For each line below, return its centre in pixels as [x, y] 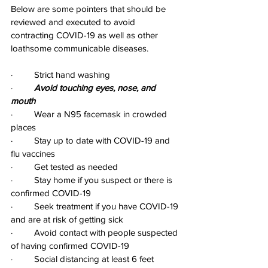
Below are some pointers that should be [89, 8]
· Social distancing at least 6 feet [82, 258]
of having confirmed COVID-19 [70, 245]
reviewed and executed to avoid [74, 22]
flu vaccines [33, 153]
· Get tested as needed [64, 166]
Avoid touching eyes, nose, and [96, 87]
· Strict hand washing [60, 74]
